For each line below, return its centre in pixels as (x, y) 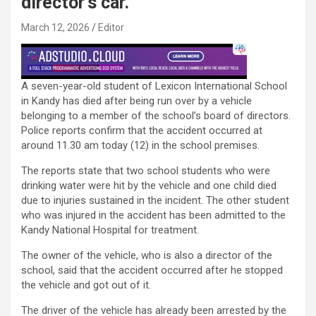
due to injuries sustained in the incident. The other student (155, 200)
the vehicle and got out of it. (86, 285)
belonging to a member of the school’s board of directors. (156, 115)
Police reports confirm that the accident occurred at (142, 130)
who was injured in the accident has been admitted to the (153, 215)
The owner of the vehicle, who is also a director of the (147, 255)
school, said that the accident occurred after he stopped (152, 270)
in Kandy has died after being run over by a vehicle (136, 101)
